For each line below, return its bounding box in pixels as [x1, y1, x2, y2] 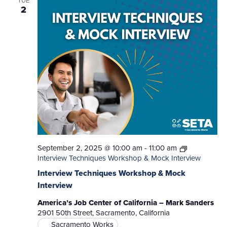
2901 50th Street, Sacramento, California [37, 207, 170, 219]
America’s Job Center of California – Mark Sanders [37, 197, 214, 209]
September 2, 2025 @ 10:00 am [37, 142, 142, 154]
